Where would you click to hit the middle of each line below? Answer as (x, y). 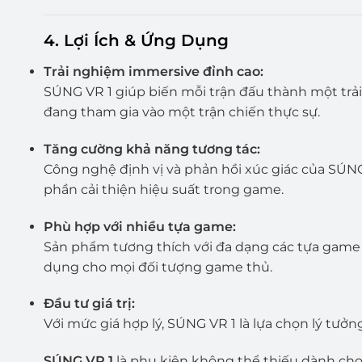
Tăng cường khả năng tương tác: (152, 149)
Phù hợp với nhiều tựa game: (139, 226)
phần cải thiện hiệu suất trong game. (163, 189)
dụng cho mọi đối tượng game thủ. (158, 267)
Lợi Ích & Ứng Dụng (146, 41)
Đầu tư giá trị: (89, 304)
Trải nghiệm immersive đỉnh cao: (153, 72)
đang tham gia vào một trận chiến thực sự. (181, 112)
